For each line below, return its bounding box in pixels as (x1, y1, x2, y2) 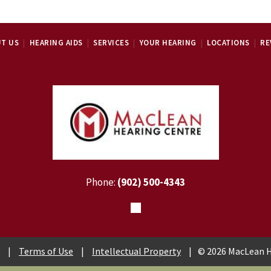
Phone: (86, 175, 117, 189)
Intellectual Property (92, 244, 181, 257)
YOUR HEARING (139, 38, 197, 48)
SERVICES (93, 38, 129, 48)
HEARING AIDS (29, 38, 83, 48)
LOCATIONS (207, 38, 250, 48)
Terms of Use (19, 244, 73, 257)
